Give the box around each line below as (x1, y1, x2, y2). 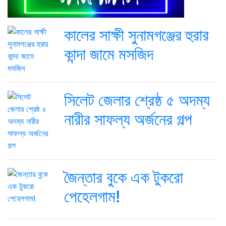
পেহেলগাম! (64, 187, 120, 207)
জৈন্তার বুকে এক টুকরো (64, 167, 183, 188)
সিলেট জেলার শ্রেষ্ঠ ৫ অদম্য (64, 90, 210, 110)
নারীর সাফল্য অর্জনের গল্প (64, 109, 192, 130)
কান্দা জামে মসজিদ (64, 44, 153, 65)
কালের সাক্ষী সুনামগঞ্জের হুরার (64, 25, 209, 45)
